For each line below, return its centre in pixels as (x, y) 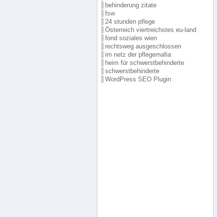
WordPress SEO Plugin (138, 79)
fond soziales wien (131, 38)
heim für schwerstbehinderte (144, 62)
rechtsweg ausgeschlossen (143, 46)
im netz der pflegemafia (138, 54)
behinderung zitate (131, 5)
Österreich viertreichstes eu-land (150, 30)
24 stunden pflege (130, 21)
